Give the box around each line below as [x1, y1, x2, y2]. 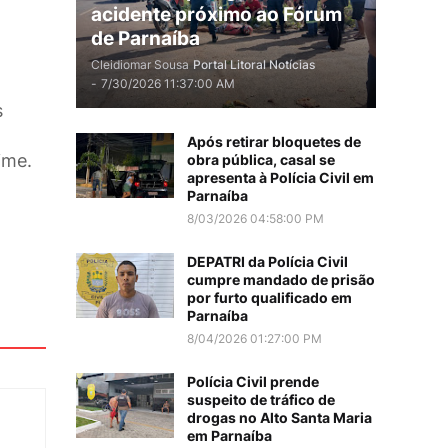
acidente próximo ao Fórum [91, 3, 342, 26]
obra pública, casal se [187, 151, 335, 168]
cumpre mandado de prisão [187, 271, 375, 288]
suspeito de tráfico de [187, 391, 335, 408]
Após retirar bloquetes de [187, 133, 361, 150]
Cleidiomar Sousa [91, 57, 189, 72]
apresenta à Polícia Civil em [187, 169, 374, 186]
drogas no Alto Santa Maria [187, 409, 372, 426]
